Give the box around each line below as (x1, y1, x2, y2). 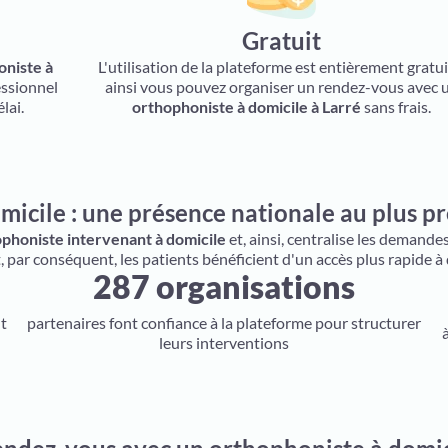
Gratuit (242, 26, 322, 55)
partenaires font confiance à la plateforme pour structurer (26, 313, 421, 332)
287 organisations (92, 267, 355, 306)
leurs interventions (158, 333, 289, 352)
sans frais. (361, 97, 432, 116)
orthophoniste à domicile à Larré (132, 97, 362, 116)
